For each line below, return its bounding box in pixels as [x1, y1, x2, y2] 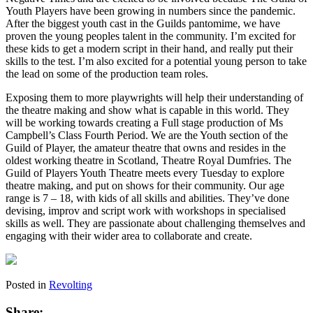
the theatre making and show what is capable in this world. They [6, 104, 289, 117]
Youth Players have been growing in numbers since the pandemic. [6, 5, 296, 17]
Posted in [6, 279, 49, 291]
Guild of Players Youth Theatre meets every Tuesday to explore [6, 167, 284, 180]
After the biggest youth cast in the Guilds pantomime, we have [6, 17, 280, 30]
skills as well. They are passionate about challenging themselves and [6, 217, 305, 230]
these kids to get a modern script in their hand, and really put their [6, 43, 293, 55]
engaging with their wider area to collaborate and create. [6, 230, 252, 242]
